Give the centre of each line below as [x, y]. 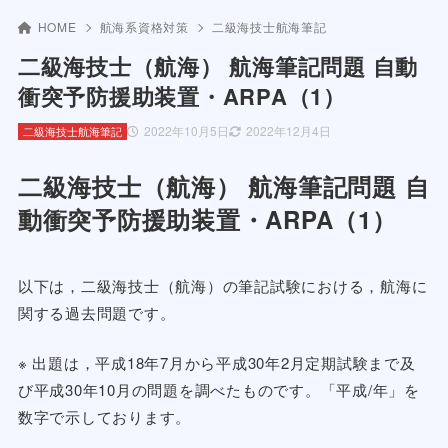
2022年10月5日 [186, 130]
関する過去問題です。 [96, 312]
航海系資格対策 [144, 26]
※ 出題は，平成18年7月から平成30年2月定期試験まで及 [216, 362]
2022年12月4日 [288, 130]
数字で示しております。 [104, 416]
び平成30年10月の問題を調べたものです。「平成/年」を [218, 389]
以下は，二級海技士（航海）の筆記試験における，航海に [222, 285]
